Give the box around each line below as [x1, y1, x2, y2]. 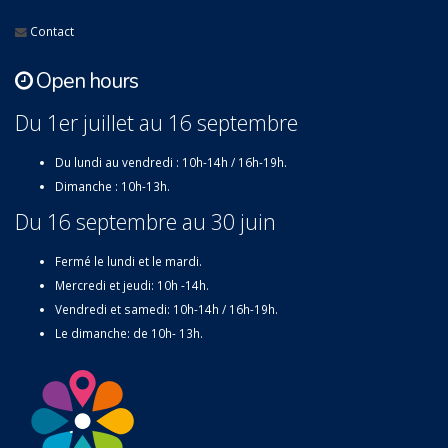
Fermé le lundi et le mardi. [55, 253, 202, 270]
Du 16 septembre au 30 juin [15, 207, 276, 237]
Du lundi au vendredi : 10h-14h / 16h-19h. [55, 154, 287, 171]
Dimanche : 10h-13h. [55, 178, 170, 195]
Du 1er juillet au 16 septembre [15, 108, 298, 138]
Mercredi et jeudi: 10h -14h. [55, 277, 209, 294]
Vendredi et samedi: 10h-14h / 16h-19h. [55, 301, 278, 318]
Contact [30, 23, 74, 40]
